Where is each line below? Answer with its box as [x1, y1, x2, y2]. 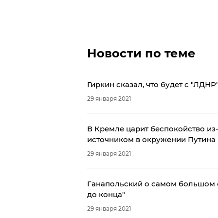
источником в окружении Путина [87, 135, 216, 145]
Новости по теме [87, 46, 196, 61]
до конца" [87, 190, 125, 200]
